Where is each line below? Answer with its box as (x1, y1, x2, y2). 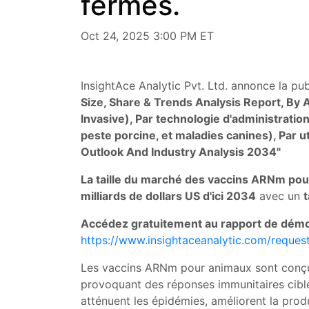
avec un (256, 189, 303, 203)
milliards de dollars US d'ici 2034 (81, 189, 256, 203)
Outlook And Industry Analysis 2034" (81, 145, 281, 159)
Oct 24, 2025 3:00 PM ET (81, 29, 214, 43)
